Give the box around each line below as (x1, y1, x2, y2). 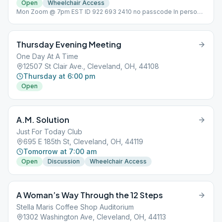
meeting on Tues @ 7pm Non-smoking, (16, 16, 131, 23)
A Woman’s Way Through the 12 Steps (16, 190, 163, 200)
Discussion (48, 158, 80, 165)
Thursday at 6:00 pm (23, 72, 95, 80)
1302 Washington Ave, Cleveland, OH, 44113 (23, 213, 166, 221)
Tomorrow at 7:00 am (23, 147, 97, 156)
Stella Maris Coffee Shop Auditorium (16, 203, 134, 211)
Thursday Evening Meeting (16, 39, 121, 50)
